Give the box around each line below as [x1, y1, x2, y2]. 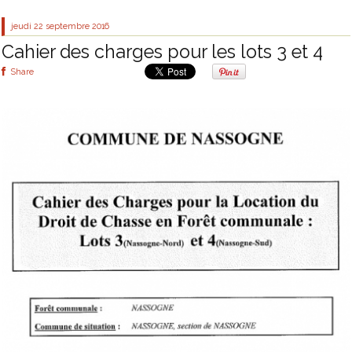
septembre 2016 [46, 21, 110, 31]
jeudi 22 [11, 21, 44, 31]
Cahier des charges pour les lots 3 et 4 [2, 40, 323, 62]
